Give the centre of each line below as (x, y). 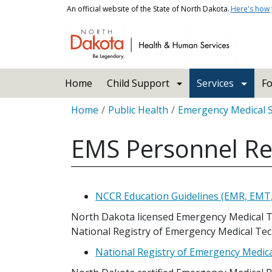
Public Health (138, 110)
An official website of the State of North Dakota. (148, 9)
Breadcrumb (99, 104)
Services (216, 83)
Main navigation (94, 75)
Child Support (138, 83)
